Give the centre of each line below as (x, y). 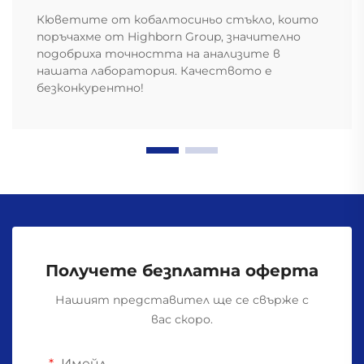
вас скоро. (182, 320)
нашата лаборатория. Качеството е (154, 71)
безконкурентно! (90, 88)
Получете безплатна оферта (182, 271)
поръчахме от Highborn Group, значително (169, 37)
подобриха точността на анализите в (158, 54)
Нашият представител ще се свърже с (182, 300)
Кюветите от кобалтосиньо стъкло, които (178, 20)
